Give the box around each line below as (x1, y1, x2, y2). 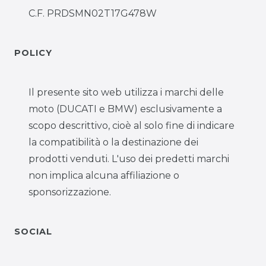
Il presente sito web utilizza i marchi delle (28, 86, 224, 98)
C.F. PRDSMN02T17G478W (28, 7, 157, 19)
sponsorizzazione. (28, 186, 111, 198)
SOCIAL (14, 226, 52, 237)
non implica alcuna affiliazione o (28, 169, 179, 181)
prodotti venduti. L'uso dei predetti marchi (28, 153, 229, 164)
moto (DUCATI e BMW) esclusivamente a (28, 103, 222, 115)
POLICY (14, 47, 52, 58)
